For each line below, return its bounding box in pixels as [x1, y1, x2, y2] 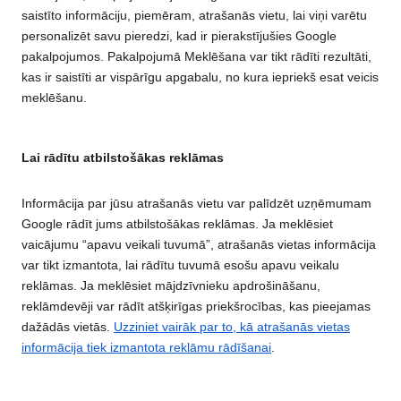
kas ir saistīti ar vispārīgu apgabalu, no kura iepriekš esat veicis [21, 69, 379, 84]
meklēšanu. [21, 90, 87, 105]
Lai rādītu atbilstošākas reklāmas [21, 150, 224, 166]
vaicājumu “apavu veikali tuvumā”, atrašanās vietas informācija [21, 236, 376, 252]
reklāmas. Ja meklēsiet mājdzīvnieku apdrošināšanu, [21, 277, 320, 293]
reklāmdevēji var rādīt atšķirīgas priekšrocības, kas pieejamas [21, 298, 371, 313]
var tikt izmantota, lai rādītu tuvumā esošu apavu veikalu [21, 257, 339, 272]
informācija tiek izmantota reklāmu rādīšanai [21, 339, 271, 354]
